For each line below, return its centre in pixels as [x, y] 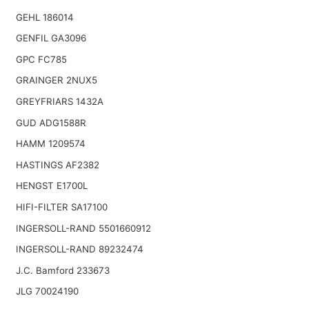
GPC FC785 [41, 59]
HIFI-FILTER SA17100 [61, 207]
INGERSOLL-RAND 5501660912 [83, 228]
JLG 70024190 [47, 291]
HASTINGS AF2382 [57, 165]
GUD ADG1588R [51, 122]
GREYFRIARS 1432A [59, 101]
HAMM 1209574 [50, 144]
